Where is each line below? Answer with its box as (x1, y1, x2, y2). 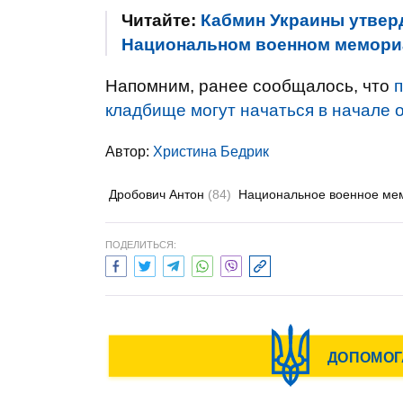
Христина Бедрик (153, 144, 269, 159)
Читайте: (121, 11, 201, 30)
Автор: (105, 144, 153, 159)
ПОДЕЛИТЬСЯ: (105, 239, 176, 250)
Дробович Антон (109, 187, 208, 201)
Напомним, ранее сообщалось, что (105, 76, 394, 95)
